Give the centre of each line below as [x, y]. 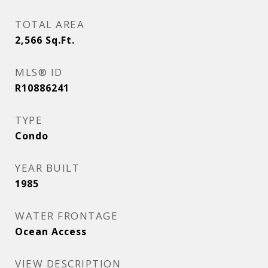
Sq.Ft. [60, 40]
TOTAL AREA [50, 24]
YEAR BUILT [47, 168]
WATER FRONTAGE [66, 216]
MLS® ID [39, 72]
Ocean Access [51, 232]
